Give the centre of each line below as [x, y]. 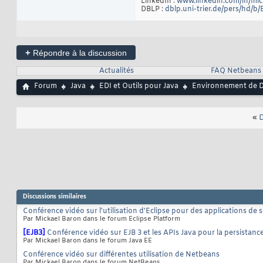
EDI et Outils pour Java [139, 87]
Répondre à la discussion [79, 53]
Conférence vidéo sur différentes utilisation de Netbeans [121, 255]
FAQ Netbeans [236, 71]
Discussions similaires [55, 197]
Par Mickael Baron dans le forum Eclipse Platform [102, 219]
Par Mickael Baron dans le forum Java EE [87, 241]
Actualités [116, 71]
